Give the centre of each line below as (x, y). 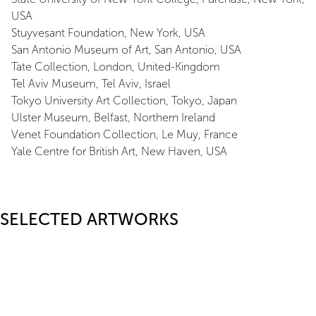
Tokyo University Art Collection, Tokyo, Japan (124, 101)
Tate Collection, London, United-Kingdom (116, 67)
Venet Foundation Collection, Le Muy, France (124, 134)
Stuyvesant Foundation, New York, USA (108, 33)
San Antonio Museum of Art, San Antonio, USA (126, 50)
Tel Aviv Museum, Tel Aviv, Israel (91, 84)
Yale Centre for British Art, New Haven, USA (119, 151)
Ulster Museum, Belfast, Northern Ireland (115, 117)
